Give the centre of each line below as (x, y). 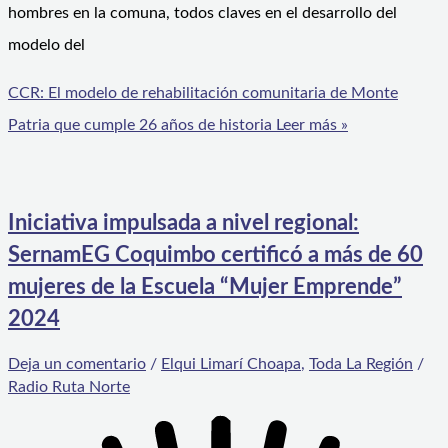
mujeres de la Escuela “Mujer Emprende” (205, 287)
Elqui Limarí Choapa (231, 364)
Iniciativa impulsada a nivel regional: (183, 223)
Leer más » (310, 124)
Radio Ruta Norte (69, 387)
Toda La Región (361, 364)
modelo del (46, 44)
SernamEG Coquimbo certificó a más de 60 (215, 255)
